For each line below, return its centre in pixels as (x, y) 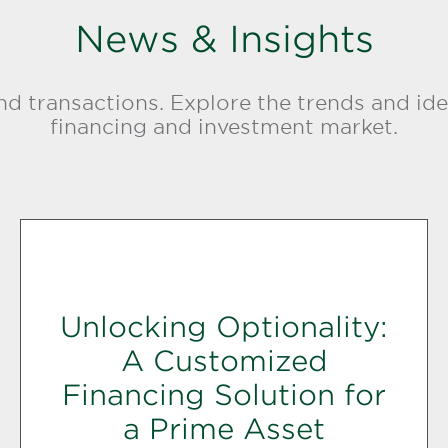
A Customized (224, 360)
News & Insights (224, 39)
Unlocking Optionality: (224, 326)
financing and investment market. (224, 127)
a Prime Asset (224, 428)
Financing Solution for (224, 394)
